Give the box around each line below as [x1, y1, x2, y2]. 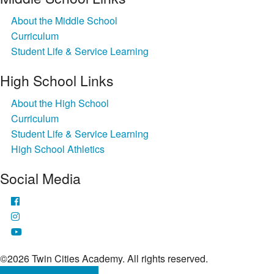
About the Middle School [10, 13, 117, 28]
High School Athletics [10, 142, 105, 157]
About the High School [10, 96, 109, 111]
